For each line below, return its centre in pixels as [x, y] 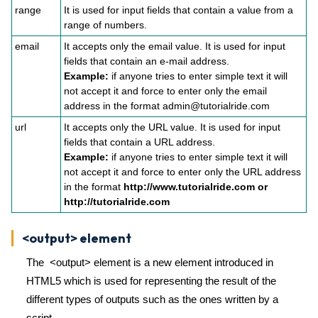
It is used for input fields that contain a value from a [179, 10]
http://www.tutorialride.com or [196, 187]
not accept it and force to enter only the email [165, 91]
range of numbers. [105, 25]
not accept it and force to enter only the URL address [182, 172]
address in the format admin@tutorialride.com [167, 106]
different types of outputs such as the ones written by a [152, 299]
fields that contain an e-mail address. [147, 61]
